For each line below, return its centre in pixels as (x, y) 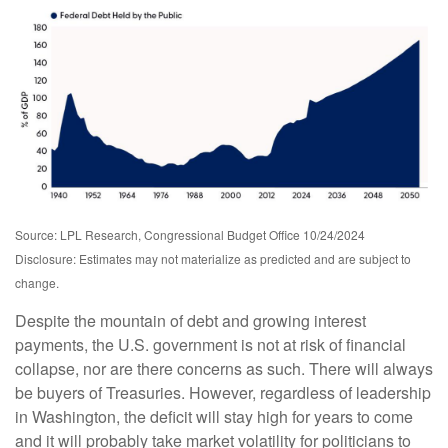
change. (37, 282)
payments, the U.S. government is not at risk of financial (210, 344)
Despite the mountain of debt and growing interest (190, 320)
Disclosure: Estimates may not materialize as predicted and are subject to (213, 258)
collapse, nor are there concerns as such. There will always (224, 368)
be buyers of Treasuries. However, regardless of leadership (223, 392)
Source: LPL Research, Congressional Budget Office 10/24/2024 (190, 234)
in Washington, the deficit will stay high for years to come (214, 416)
